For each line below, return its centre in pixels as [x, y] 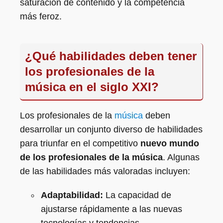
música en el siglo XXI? [92, 87]
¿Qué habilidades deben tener [111, 56]
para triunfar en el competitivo [80, 143]
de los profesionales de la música [91, 157]
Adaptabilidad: [72, 195]
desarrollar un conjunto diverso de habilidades [111, 129]
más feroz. [41, 16]
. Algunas [181, 157]
